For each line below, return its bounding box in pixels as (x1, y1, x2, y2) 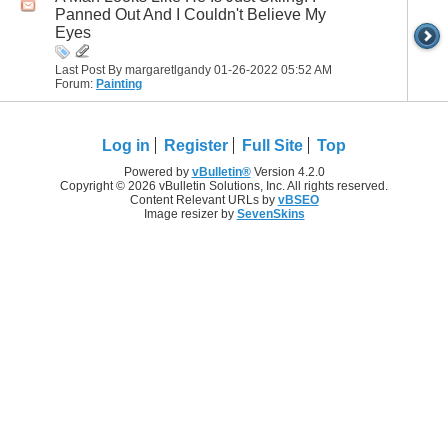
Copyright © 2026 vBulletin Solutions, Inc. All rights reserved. (60, 178, 388, 193)
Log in (102, 136, 150, 154)
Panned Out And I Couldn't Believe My (55, 5, 326, 23)
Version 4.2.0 (250, 164, 325, 179)
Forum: (55, 76, 96, 91)
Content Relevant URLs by (129, 192, 278, 207)
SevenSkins (236, 206, 305, 221)
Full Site (242, 136, 303, 154)
